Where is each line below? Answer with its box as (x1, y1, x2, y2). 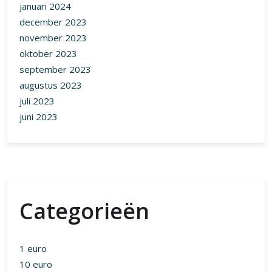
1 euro (19, 242, 47, 255)
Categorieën (19, 196, 149, 226)
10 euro (19, 258, 52, 271)
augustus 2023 (19, 79, 82, 92)
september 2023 (19, 63, 91, 76)
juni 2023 (19, 110, 58, 123)
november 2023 (19, 32, 87, 44)
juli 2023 (19, 95, 55, 107)
